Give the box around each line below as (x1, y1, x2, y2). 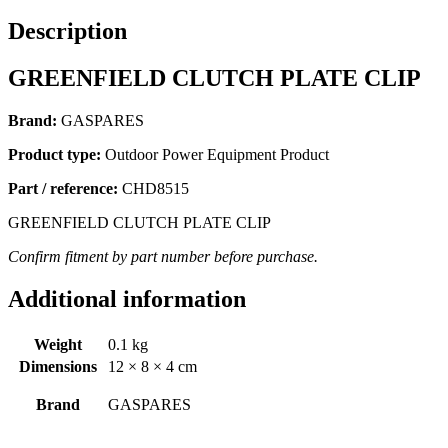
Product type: (8, 145, 101, 163)
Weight (33, 335, 82, 353)
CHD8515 (118, 179, 189, 197)
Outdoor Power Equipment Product (101, 145, 329, 163)
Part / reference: (8, 179, 118, 197)
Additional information (8, 285, 246, 312)
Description (8, 18, 127, 45)
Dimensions (18, 357, 97, 375)
